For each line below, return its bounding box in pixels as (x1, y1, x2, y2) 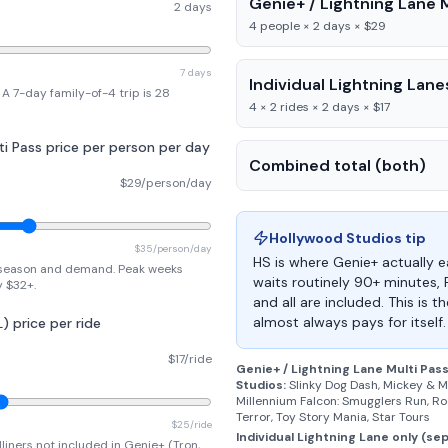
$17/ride (168, 350, 212, 367)
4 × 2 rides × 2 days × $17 (249, 99, 390, 115)
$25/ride (172, 418, 212, 431)
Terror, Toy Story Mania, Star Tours (236, 409, 430, 425)
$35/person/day (135, 242, 212, 255)
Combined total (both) (249, 155, 426, 176)
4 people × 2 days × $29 (249, 18, 386, 34)
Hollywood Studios (269, 229, 402, 247)
